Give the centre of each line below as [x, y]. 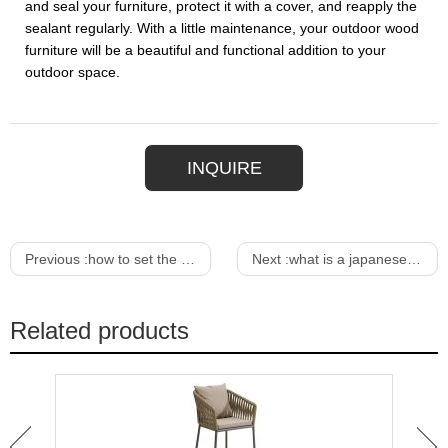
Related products [99, 330]
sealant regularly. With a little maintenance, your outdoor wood [222, 28]
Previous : [56, 259]
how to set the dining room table [134, 259]
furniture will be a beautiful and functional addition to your [205, 50]
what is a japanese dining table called [347, 259]
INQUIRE [224, 167]
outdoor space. [72, 72]
